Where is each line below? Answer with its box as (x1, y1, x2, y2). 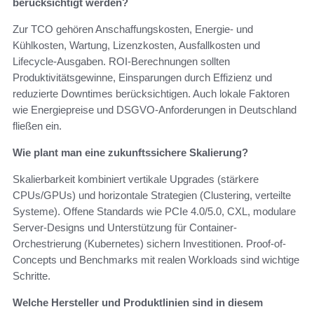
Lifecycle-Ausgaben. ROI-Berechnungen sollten (13, 55, 230, 68)
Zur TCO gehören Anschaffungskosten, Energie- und (13, 23, 253, 36)
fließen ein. (13, 120, 62, 132)
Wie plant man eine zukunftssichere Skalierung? (13, 146, 248, 159)
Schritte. (13, 270, 50, 282)
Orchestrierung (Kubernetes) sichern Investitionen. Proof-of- (13, 238, 286, 250)
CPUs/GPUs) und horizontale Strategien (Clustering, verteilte (13, 189, 291, 202)
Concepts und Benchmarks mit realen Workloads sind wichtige (13, 254, 299, 266)
